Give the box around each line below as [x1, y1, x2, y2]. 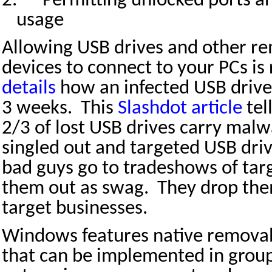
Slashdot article [118, 98, 242, 119]
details [2, 78, 56, 99]
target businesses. [2, 199, 148, 219]
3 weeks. [2, 98, 72, 119]
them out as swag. [2, 178, 149, 199]
